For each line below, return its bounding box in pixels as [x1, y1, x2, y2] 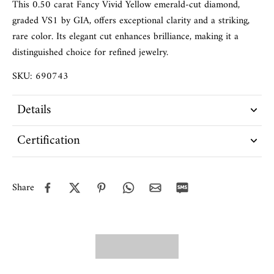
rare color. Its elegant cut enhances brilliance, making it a [12, 28, 239, 45]
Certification [17, 129, 80, 152]
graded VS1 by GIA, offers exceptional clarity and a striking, [12, 12, 250, 29]
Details [17, 98, 51, 121]
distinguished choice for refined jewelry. [12, 43, 168, 61]
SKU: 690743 [12, 67, 68, 85]
